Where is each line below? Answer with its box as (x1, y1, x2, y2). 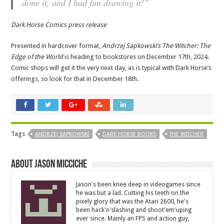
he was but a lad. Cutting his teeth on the (76, 189, 189, 197)
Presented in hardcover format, (11, 42, 102, 50)
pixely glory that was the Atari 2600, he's (76, 198, 189, 205)
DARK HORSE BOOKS (102, 131, 156, 138)
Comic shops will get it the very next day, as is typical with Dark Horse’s (11, 64, 212, 72)
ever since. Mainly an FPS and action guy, (76, 215, 190, 222)
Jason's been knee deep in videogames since (76, 181, 201, 188)
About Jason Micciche (11, 159, 87, 171)
